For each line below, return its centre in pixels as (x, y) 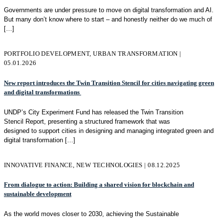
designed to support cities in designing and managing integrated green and (109, 131)
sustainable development (38, 194)
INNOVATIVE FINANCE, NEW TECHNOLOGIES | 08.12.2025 (92, 165)
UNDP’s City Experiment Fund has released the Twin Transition (94, 112)
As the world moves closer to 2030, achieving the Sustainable (91, 214)
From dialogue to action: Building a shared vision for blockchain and (99, 185)
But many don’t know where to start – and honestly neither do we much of (108, 20)
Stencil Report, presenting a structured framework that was (87, 121)
